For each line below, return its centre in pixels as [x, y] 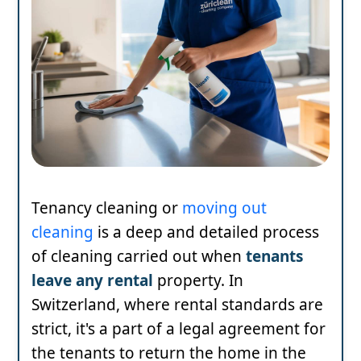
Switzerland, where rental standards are [177, 304]
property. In [198, 280]
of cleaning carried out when [139, 256]
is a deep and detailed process [206, 232]
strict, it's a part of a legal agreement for [178, 328]
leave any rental [92, 280]
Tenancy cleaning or [107, 207]
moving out [224, 207]
